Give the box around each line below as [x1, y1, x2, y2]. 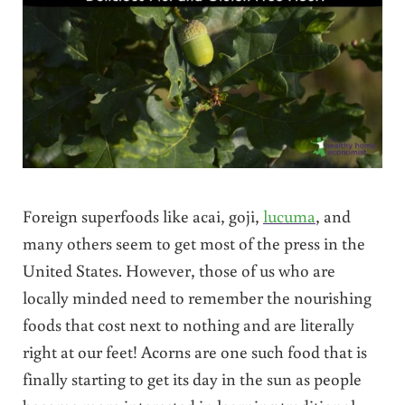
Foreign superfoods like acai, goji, [22, 203, 263, 227]
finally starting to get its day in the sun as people [22, 366, 362, 390]
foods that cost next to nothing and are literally [22, 312, 354, 335]
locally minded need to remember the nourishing [22, 285, 372, 308]
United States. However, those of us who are [22, 258, 335, 281]
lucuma [262, 203, 316, 227]
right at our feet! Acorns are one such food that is [22, 339, 367, 363]
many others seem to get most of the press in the [22, 231, 365, 254]
